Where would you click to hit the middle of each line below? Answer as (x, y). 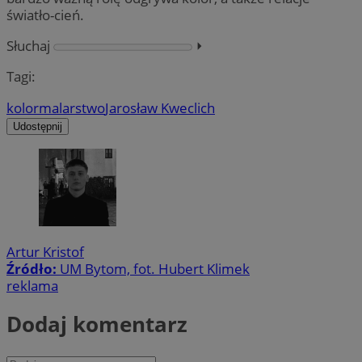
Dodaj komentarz (97, 324)
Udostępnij (38, 126)
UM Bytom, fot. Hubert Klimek (155, 268)
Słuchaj (28, 46)
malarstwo (72, 107)
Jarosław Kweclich (160, 107)
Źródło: (33, 268)
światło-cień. (45, 15)
